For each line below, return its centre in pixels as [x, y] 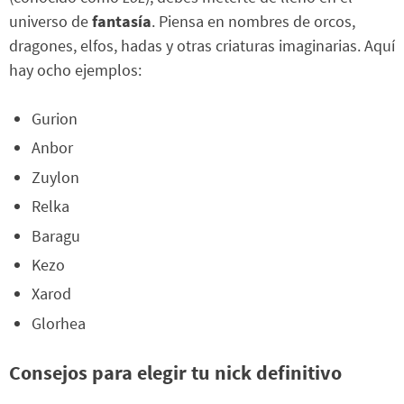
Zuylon [55, 177]
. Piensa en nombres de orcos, [253, 22]
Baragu [56, 235]
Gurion [55, 119]
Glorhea [59, 323]
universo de [50, 22]
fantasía [122, 22]
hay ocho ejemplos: [75, 70]
